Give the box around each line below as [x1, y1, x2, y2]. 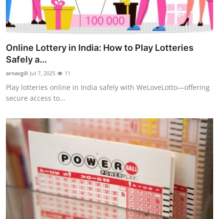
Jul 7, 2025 [30, 69, 55, 77]
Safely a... [6, 54, 47, 65]
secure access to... [6, 93, 66, 103]
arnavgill [6, 69, 28, 77]
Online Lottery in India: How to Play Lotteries [6, 42, 194, 53]
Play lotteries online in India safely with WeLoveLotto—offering [6, 82, 210, 92]
